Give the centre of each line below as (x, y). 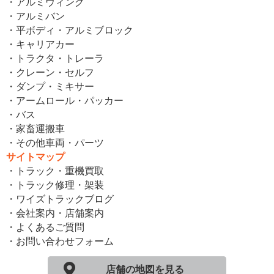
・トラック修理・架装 (55, 185)
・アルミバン (35, 16)
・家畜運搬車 (35, 128)
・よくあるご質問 (45, 227)
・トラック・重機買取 (55, 171)
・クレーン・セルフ (50, 72)
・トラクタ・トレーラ (55, 58)
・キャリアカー (40, 44)
